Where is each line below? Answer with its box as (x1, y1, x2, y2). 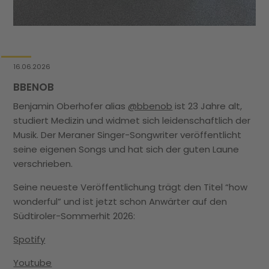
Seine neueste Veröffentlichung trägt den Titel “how (13, 180, 248, 193)
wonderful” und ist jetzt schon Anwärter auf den (13, 195, 228, 208)
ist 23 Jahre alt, (172, 99, 243, 112)
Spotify (13, 232, 46, 246)
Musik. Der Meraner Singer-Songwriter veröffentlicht (13, 128, 242, 141)
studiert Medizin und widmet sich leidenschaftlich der (13, 113, 251, 127)
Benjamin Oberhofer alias (13, 99, 128, 112)
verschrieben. (13, 157, 73, 170)
